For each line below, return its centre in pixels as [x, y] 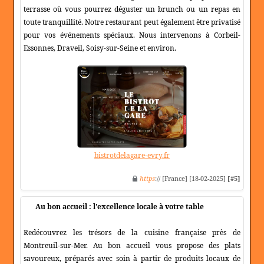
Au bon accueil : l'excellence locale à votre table [120, 207]
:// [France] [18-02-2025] [191, 179]
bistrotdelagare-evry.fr [132, 156]
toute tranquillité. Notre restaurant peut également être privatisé [132, 22]
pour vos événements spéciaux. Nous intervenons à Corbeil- [132, 35]
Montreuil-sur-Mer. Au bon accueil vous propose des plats [132, 246]
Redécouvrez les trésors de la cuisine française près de [132, 233]
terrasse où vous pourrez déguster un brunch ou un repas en [132, 9]
